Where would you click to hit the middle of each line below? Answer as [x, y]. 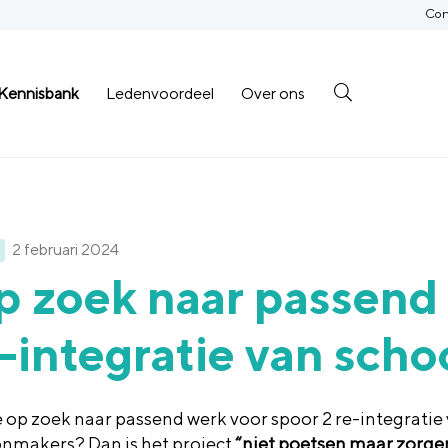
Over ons [272, 93]
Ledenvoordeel [159, 93]
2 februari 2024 [65, 249]
